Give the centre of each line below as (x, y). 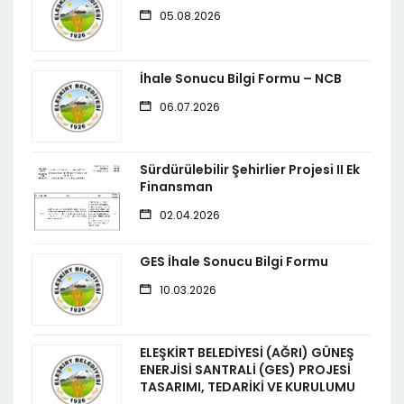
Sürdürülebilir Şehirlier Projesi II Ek (250, 170)
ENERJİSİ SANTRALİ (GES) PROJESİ (245, 370)
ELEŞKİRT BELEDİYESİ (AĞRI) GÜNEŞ (247, 353)
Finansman (176, 187)
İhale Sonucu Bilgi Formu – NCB (241, 79)
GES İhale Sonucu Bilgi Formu (234, 262)
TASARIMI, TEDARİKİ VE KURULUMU (248, 387)
